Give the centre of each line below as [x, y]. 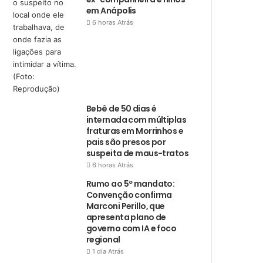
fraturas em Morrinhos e [135, 131]
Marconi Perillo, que [126, 206]
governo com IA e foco [131, 228]
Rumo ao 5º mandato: [131, 184]
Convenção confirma [129, 195]
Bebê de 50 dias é [122, 109]
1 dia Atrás [108, 251]
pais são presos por [126, 142]
